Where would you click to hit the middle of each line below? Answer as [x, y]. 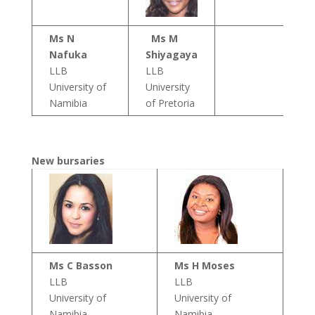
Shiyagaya [171, 54]
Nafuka [68, 54]
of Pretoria [170, 103]
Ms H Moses [204, 265]
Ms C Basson [81, 265]
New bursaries [68, 161]
